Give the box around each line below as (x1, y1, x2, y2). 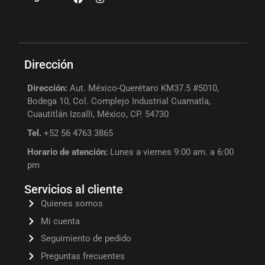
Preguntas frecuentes (40, 250, 125, 261)
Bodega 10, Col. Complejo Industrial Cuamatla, (27, 96, 211, 107)
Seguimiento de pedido (40, 233, 131, 244)
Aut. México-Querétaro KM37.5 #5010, (67, 83, 219, 94)
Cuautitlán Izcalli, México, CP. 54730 (27, 109, 169, 120)
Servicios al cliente (24, 182, 124, 197)
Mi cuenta (40, 215, 80, 227)
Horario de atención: (27, 147, 108, 158)
